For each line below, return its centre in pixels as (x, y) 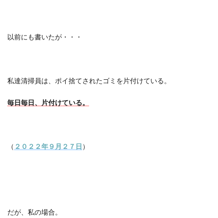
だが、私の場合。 (35, 212)
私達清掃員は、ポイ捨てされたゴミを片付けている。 (89, 81)
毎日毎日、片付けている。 (48, 102)
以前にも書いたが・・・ (45, 37)
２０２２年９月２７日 (48, 146)
